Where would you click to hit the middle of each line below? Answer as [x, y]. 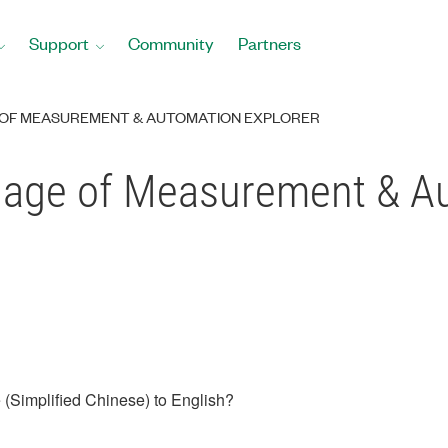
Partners [269, 43]
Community [171, 43]
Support [59, 43]
